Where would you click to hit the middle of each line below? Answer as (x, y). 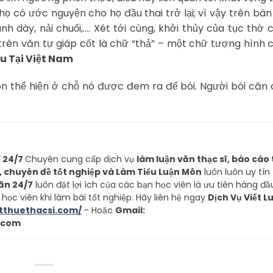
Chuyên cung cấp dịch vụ (81, 159)
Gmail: (130, 211)
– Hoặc (99, 211)
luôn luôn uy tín (236, 172)
